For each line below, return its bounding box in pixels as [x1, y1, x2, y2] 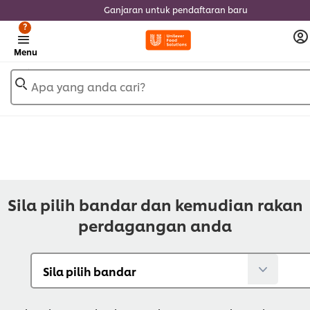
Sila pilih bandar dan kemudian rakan [7, 194, 303, 215]
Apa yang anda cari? [31, 78, 145, 94]
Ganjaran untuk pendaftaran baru [104, 3, 248, 15]
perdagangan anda [78, 215, 232, 236]
